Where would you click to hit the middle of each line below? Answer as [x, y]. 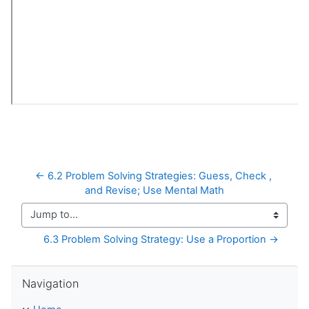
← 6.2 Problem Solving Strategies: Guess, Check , [153, 176]
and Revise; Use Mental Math [154, 190]
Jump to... [44, 221]
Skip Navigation [47, 271]
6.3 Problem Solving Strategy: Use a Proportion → [161, 239]
